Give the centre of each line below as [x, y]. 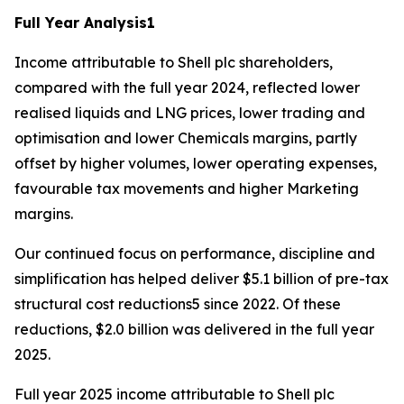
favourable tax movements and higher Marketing [187, 188]
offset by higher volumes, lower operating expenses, [196, 163]
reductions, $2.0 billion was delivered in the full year [194, 329]
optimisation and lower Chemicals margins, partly [186, 138]
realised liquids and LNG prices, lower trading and [190, 113]
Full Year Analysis [81, 23]
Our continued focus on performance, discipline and [195, 253]
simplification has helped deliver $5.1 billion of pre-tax [202, 279]
